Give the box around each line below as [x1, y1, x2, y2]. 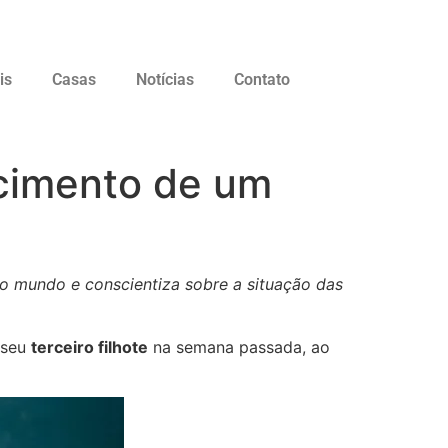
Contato [233, 70, 290, 90]
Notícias [135, 70, 194, 90]
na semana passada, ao [148, 336, 330, 357]
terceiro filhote [31, 336, 148, 357]
